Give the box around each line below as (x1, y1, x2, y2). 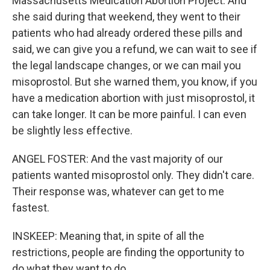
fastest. (12, 201, 49, 214)
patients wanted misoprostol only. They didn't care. (12, 169, 254, 181)
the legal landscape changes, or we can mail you (12, 59, 241, 72)
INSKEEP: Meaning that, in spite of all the (12, 230, 204, 242)
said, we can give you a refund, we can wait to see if (12, 43, 257, 55)
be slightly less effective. (12, 124, 133, 137)
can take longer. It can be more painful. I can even (12, 108, 246, 121)
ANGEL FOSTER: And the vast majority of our (12, 152, 223, 165)
